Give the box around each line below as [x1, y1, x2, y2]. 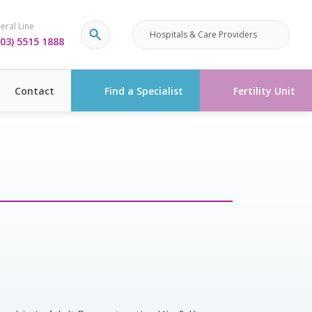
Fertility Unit [233, 84, 295, 97]
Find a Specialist [104, 84, 183, 97]
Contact [15, 84, 54, 97]
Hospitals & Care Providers [150, 28, 257, 40]
